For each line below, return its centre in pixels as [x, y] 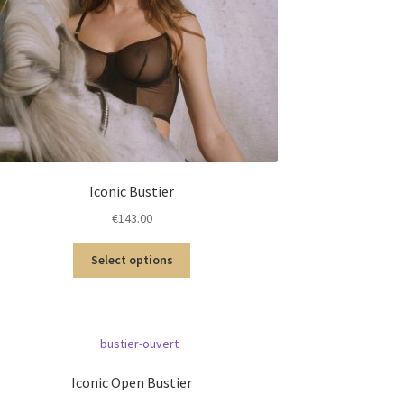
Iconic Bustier [132, 191]
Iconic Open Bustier [132, 383]
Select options [132, 260]
